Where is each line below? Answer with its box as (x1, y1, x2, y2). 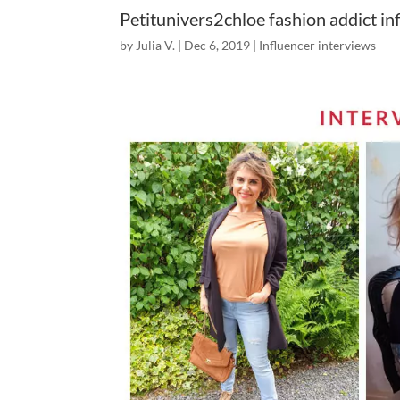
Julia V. (136, 37, 176, 53)
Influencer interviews (259, 37, 377, 53)
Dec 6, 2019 (184, 37, 251, 53)
